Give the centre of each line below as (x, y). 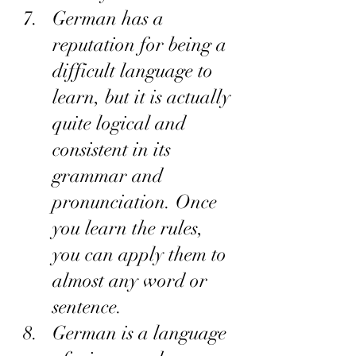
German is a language (142, 333)
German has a (110, 19)
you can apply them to (142, 255)
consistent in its (114, 150)
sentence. (87, 307)
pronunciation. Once (137, 202)
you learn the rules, (130, 228)
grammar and (110, 176)
